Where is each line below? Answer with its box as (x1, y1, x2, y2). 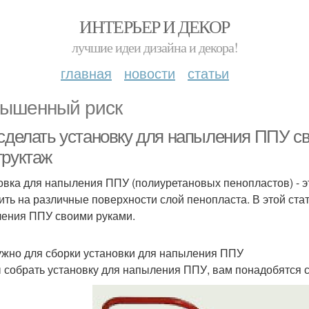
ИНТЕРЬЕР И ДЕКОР (79, 14, 230, 38)
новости (124, 63, 175, 83)
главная (61, 63, 112, 83)
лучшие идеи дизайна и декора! (71, 38, 238, 57)
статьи (188, 63, 229, 83)
